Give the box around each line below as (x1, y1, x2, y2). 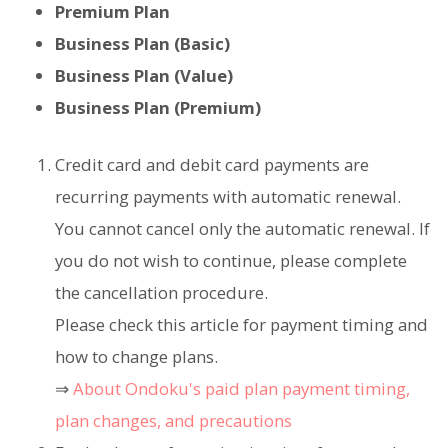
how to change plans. (55, 344, 218, 368)
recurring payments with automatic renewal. (55, 184, 401, 208)
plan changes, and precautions (55, 408, 292, 432)
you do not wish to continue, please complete (55, 248, 407, 272)
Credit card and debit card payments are (55, 152, 369, 176)
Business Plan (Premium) (55, 95, 261, 119)
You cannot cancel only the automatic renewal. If (55, 216, 430, 240)
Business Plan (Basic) (55, 31, 230, 55)
